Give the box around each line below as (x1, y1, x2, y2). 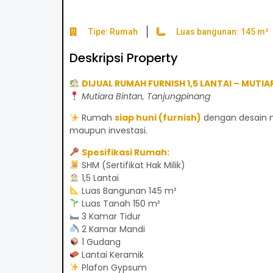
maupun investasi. (69, 124, 147, 137)
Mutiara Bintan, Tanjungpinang (81, 90, 210, 102)
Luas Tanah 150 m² (79, 197, 160, 210)
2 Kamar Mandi (79, 222, 145, 235)
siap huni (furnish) (114, 112, 201, 124)
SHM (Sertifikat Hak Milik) (79, 158, 185, 171)
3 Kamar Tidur (79, 210, 141, 222)
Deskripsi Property (69, 49, 178, 66)
